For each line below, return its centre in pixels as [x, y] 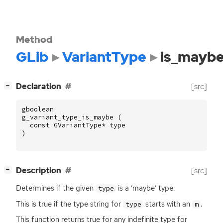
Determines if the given [56, 188]
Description [39, 171]
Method [34, 39]
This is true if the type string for [69, 204]
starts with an [168, 204]
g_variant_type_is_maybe [68, 117]
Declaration [39, 87]
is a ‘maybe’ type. [146, 188]
